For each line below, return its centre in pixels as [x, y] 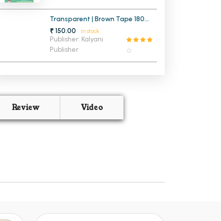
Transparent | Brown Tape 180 [71, 19]
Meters [61, 27]
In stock [90, 32]
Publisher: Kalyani [77, 39]
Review [25, 108]
